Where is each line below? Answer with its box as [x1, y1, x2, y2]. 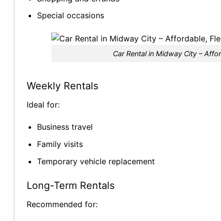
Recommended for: [27, 199, 98, 210]
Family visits [37, 139, 83, 149]
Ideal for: [27, 99, 60, 110]
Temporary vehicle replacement [37, 156, 155, 166]
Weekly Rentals [27, 79, 98, 92]
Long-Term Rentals [27, 180, 114, 192]
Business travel [37, 122, 93, 132]
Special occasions [37, 10, 104, 21]
